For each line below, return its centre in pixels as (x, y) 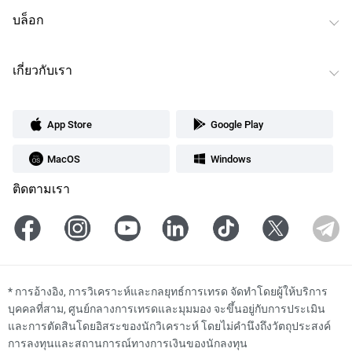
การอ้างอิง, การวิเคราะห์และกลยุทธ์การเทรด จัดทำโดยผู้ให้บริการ (171, 291)
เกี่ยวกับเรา (42, 70)
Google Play (237, 124)
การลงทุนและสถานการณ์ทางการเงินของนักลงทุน (128, 343)
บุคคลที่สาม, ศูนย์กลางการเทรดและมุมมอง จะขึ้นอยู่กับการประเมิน (167, 308)
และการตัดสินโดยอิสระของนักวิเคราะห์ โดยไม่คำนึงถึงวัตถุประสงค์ (169, 326)
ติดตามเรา (41, 188)
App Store (70, 124)
